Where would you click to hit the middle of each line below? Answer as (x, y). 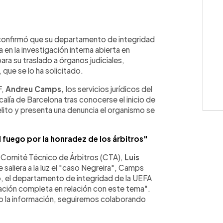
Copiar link (107, 30)
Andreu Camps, (35, 89)
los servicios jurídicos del (108, 89)
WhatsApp (36, 30)
